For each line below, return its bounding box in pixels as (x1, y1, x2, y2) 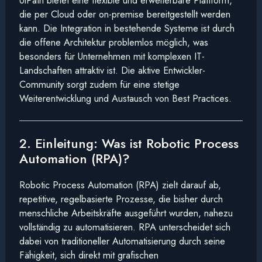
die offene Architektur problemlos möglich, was (19, 35, 208, 50)
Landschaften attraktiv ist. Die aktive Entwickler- (19, 63, 205, 78)
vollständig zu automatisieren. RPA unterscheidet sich (19, 219, 230, 234)
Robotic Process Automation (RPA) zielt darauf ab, (19, 177, 221, 192)
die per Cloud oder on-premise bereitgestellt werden (19, 7, 230, 22)
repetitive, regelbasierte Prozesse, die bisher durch (19, 191, 223, 206)
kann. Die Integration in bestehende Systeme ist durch (19, 21, 235, 36)
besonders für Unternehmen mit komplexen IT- (19, 49, 205, 64)
